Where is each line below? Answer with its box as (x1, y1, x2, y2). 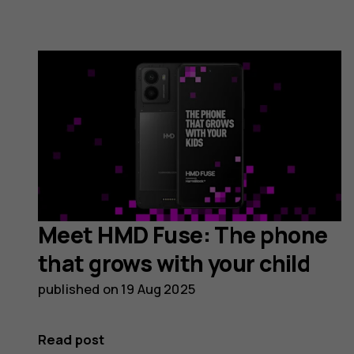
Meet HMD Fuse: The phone (38, 220, 328, 251)
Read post (38, 330, 105, 349)
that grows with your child (38, 248, 311, 280)
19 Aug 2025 (121, 280, 195, 299)
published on (38, 280, 122, 299)
